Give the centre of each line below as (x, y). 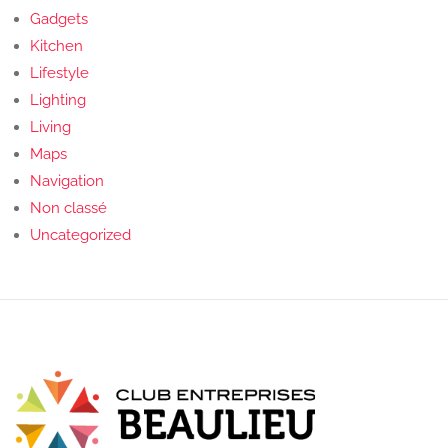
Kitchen (56, 46)
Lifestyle (59, 73)
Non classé (68, 208)
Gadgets (59, 19)
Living (50, 127)
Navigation (67, 181)
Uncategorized (80, 235)
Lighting (58, 100)
